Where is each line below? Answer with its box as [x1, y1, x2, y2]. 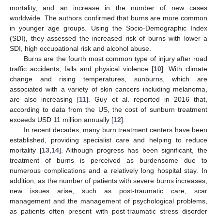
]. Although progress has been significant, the [59, 146, 208, 154]
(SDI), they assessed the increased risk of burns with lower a [10, 34, 207, 42]
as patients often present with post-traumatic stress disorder [10, 207, 207, 215]
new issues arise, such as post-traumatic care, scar [10, 186, 207, 195]
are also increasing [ [10, 95, 79, 103]
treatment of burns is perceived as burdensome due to [10, 156, 207, 164]
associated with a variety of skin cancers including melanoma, [10, 85, 207, 93]
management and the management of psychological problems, [10, 197, 207, 205]
